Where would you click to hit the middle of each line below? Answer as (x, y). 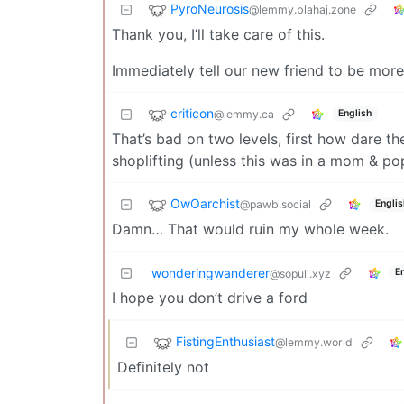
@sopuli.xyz (300, 273)
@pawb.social (275, 204)
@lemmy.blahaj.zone (303, 9)
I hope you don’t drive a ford (210, 297)
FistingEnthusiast (225, 341)
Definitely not (163, 367)
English (354, 114)
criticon (192, 113)
